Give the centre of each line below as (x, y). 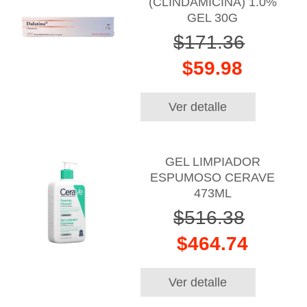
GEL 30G (213, 18)
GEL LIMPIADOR (212, 161)
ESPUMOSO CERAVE (213, 177)
